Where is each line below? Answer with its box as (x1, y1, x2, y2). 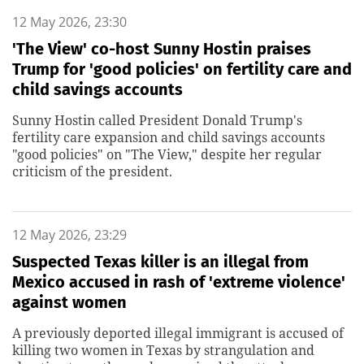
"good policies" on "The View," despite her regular (12, 145, 322, 163)
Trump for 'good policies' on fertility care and (12, 59, 352, 79)
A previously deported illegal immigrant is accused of (12, 324, 344, 342)
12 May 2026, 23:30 (12, 13, 127, 31)
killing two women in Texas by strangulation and (12, 341, 314, 359)
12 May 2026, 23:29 (12, 226, 127, 244)
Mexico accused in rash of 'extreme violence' (12, 272, 345, 292)
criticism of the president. (12, 162, 172, 180)
